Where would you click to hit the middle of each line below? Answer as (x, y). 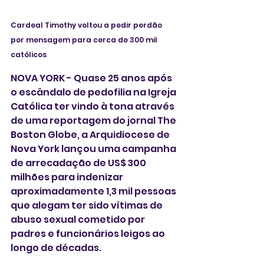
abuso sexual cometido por (79, 220)
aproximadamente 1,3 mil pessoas (94, 192)
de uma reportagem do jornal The (94, 121)
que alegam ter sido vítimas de (88, 206)
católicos (29, 55)
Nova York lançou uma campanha (94, 149)
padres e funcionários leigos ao (89, 234)
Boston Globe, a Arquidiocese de (91, 135)
